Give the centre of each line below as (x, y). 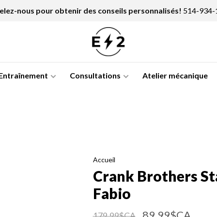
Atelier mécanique (175, 75)
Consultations (95, 75)
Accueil (104, 160)
